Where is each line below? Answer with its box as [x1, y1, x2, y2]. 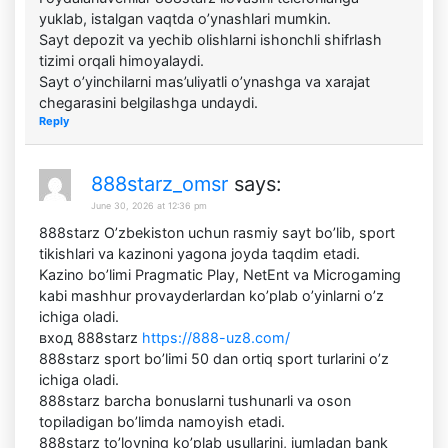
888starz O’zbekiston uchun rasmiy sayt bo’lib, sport [39, 223, 396, 241]
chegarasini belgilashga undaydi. [39, 94, 259, 112]
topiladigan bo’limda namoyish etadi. [39, 412, 286, 430]
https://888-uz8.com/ [142, 328, 291, 346]
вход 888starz [39, 328, 143, 346]
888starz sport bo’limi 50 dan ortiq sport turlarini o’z [39, 349, 390, 367]
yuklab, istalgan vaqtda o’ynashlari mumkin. [39, 10, 332, 28]
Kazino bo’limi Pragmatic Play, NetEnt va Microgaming [39, 265, 402, 283]
